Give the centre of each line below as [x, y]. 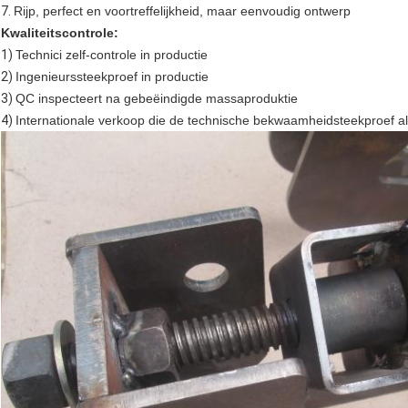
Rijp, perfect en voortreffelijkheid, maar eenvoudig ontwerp [182, 11]
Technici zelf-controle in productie [112, 55]
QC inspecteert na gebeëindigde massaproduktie [157, 99]
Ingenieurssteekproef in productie [112, 77]
